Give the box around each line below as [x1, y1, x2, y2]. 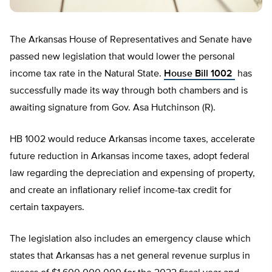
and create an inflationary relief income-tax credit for [10, 186, 231, 196]
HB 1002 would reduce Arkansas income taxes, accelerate [10, 135, 255, 145]
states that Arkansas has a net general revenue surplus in [10, 251, 250, 262]
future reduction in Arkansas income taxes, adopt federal [10, 152, 250, 162]
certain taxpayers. [10, 203, 84, 213]
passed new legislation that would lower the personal [10, 52, 235, 63]
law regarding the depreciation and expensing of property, [10, 169, 255, 179]
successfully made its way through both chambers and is [10, 86, 248, 97]
